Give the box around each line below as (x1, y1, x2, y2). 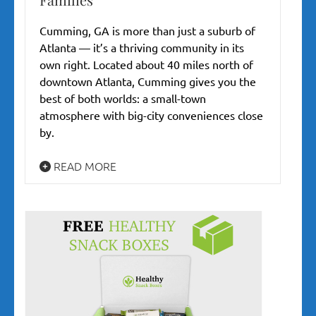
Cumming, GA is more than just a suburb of (39, 23, 255, 37)
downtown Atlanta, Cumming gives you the (39, 73, 256, 88)
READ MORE (51, 157, 116, 174)
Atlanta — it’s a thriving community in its (39, 39, 244, 54)
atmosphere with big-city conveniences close (39, 107, 263, 122)
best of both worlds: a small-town (39, 90, 206, 105)
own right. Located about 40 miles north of (39, 56, 253, 71)
